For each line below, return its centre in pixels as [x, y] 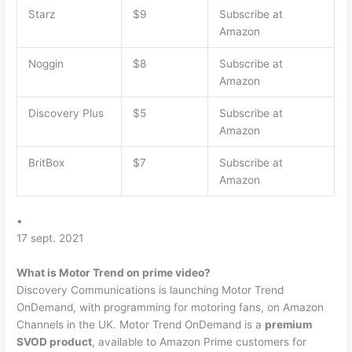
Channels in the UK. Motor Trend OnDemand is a [141, 324]
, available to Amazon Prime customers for [200, 341]
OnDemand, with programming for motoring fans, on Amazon [170, 307]
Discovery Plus [66, 113]
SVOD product [55, 341]
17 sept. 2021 [50, 238]
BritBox [46, 162]
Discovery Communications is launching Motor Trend [150, 290]
